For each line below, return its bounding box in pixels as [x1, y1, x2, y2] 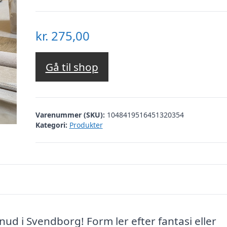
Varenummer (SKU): [35, 109, 107, 120]
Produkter [69, 120, 103, 130]
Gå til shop [45, 60, 98, 74]
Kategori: [35, 120, 67, 130]
